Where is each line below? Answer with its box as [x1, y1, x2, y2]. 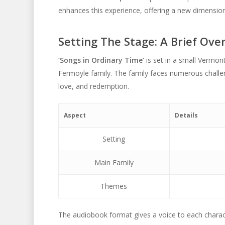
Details [174, 111, 198, 120]
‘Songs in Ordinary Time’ [58, 55, 144, 65]
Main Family [94, 158, 134, 167]
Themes [100, 181, 128, 191]
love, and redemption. [58, 81, 129, 91]
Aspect [63, 111, 86, 120]
